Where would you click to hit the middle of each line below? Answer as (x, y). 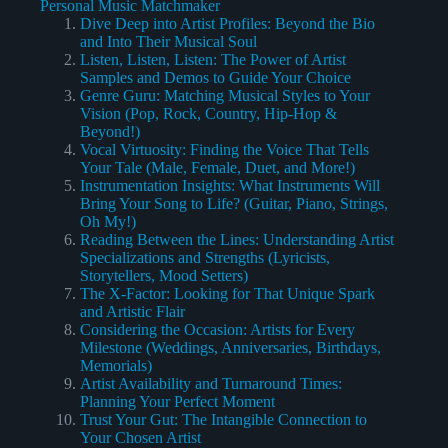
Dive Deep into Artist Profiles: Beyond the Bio (227, 24)
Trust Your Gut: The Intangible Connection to (223, 420)
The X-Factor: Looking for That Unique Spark (227, 294)
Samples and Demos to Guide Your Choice (215, 78)
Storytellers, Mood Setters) (164, 276)
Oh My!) (108, 222)
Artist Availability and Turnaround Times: (211, 384)
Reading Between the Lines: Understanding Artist (237, 240)
